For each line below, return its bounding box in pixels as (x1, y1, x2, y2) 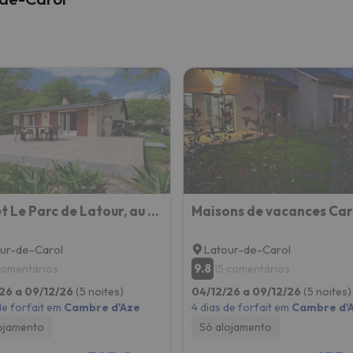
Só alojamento (199, 319, 272, 334)
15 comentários (213, 261, 290, 276)
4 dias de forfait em (191, 299, 292, 314)
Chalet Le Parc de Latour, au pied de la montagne (147, 202, 159, 219)
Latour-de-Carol (203, 241, 291, 257)
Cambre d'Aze (63, 299, 140, 314)
